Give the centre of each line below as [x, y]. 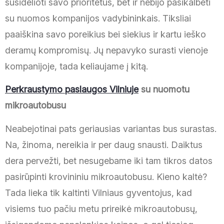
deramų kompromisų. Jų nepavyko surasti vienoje [106, 50]
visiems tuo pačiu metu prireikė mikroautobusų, [101, 208]
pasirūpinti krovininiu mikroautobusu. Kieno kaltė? [106, 176]
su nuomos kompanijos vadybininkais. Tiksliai [98, 18]
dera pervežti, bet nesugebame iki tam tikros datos [109, 160]
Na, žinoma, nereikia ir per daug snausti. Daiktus [104, 144]
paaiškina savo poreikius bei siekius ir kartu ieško [105, 34]
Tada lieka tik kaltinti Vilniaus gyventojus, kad [98, 192]
